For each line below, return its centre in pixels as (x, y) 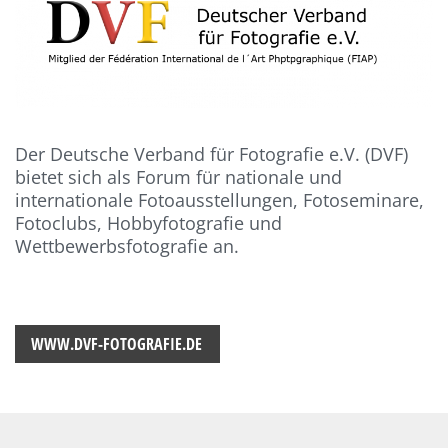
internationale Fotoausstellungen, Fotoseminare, (220, 199)
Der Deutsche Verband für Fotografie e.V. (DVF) (212, 153)
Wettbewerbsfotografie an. (127, 245)
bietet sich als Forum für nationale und (179, 176)
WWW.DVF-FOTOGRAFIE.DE (117, 343)
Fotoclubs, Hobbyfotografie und (149, 222)
